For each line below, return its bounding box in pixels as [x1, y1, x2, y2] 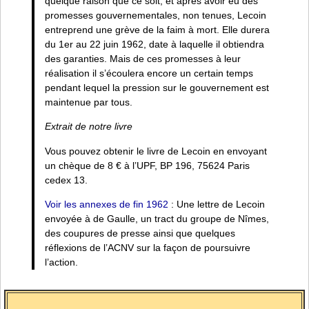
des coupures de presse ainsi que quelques [44, 228, 235, 239]
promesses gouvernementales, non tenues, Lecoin [44, 9, 266, 21]
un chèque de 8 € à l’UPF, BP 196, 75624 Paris [44, 159, 250, 171]
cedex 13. [44, 174, 88, 186]
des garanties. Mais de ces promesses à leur [44, 52, 241, 64]
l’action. [44, 257, 78, 268]
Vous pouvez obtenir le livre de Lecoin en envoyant [44, 145, 267, 157]
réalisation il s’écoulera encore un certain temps [44, 67, 253, 79]
